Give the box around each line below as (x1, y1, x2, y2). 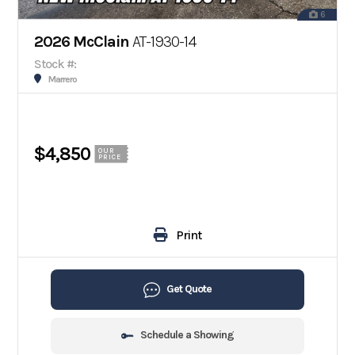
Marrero (48, 74, 78, 85)
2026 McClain (34, 32, 130, 51)
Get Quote (166, 281, 212, 296)
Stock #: (34, 56, 77, 71)
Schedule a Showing (140, 328, 234, 342)
